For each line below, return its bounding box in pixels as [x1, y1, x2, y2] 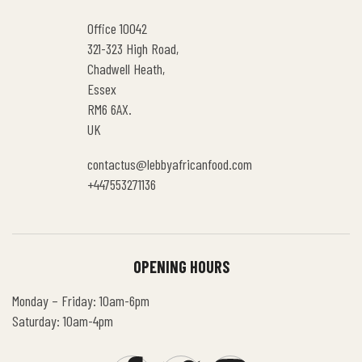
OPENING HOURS [133, 256, 229, 276]
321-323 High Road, [87, 39, 179, 57]
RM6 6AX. [87, 99, 132, 118]
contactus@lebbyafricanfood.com [87, 154, 252, 173]
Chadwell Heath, [87, 59, 165, 78]
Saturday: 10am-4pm [12, 311, 113, 330]
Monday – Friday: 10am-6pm [12, 291, 149, 309]
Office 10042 [87, 19, 147, 37]
